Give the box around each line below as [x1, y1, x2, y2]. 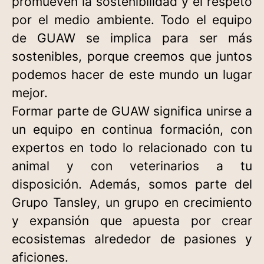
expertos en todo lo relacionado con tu [12, 140, 252, 155]
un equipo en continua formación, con [12, 122, 252, 137]
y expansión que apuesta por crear [12, 213, 252, 228]
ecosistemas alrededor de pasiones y [12, 232, 252, 246]
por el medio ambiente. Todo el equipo [12, 12, 252, 27]
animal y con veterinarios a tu [12, 159, 252, 173]
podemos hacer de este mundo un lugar [12, 67, 252, 82]
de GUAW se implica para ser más [12, 31, 252, 45]
